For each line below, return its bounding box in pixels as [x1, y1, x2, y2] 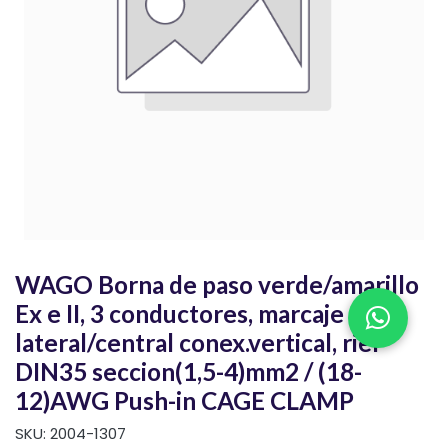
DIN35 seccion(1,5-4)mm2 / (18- [15, 357, 362, 387]
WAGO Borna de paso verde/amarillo [15, 270, 419, 300]
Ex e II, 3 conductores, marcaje [15, 299, 344, 329]
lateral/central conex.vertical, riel [15, 328, 379, 358]
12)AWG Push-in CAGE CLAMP [15, 386, 354, 416]
